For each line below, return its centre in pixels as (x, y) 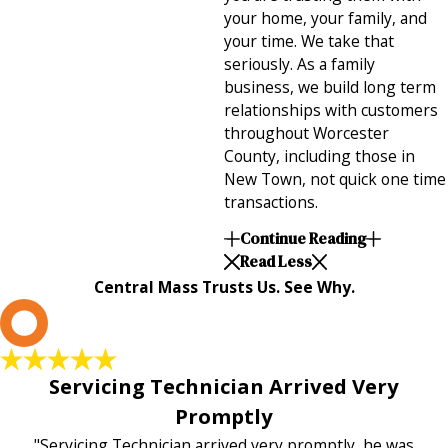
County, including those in (319, 156)
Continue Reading (302, 239)
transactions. (271, 202)
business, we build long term (330, 87)
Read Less (275, 262)
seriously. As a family (299, 64)
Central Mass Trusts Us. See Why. (224, 286)
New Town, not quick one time (335, 179)
